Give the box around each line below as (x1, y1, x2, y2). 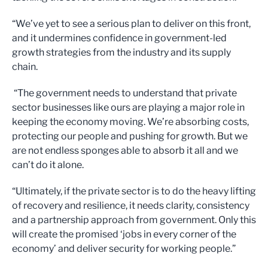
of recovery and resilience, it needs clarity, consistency (12, 200, 249, 212)
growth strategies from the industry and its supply (12, 47, 231, 59)
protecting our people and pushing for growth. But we (12, 130, 248, 142)
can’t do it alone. (12, 159, 84, 171)
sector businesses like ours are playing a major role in (12, 102, 245, 114)
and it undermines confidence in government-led (12, 32, 227, 44)
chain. (12, 61, 38, 73)
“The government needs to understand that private (12, 87, 237, 99)
